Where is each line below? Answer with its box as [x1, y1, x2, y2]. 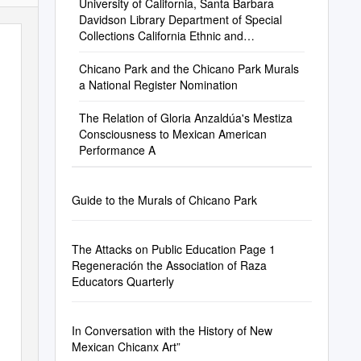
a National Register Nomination [78, 77, 238, 93]
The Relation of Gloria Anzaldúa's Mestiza [78, 110, 293, 126]
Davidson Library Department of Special [78, 11, 282, 27]
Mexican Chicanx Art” [71, 338, 180, 355]
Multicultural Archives [78, 44, 187, 60]
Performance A [78, 142, 156, 158]
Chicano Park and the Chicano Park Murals [78, 60, 299, 77]
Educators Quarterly [71, 273, 174, 289]
